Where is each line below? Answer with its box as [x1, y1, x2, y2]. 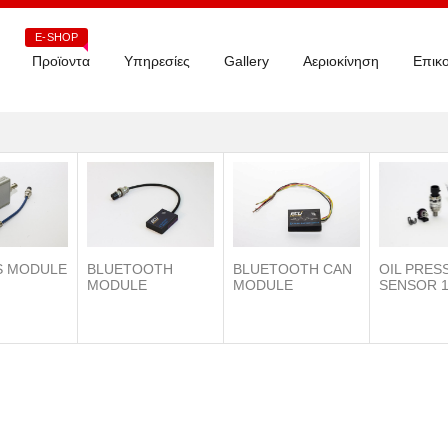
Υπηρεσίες [124, 53, 190, 69]
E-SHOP [35, 31, 78, 43]
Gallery [224, 53, 269, 69]
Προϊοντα [32, 53, 90, 69]
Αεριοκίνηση [303, 53, 379, 69]
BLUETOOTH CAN [233, 260, 352, 277]
